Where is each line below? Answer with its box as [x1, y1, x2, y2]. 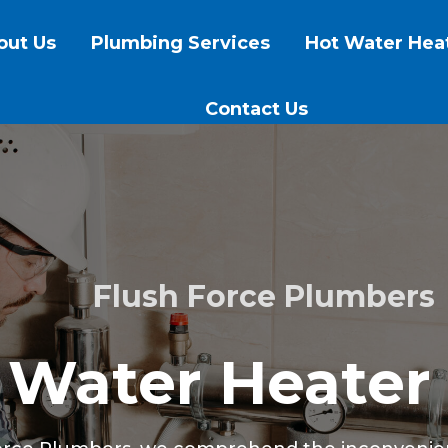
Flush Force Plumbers [93, 278, 435, 315]
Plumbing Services [91, 32, 271, 54]
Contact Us [204, 98, 308, 120]
